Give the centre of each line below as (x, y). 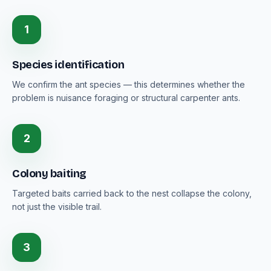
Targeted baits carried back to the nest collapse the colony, (132, 193)
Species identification (68, 65)
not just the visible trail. (57, 207)
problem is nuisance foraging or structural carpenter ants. (126, 98)
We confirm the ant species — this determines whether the (129, 84)
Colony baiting (49, 174)
